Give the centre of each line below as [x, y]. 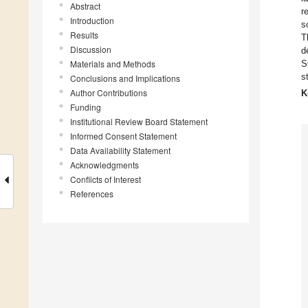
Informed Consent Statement [123, 136]
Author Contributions [109, 93]
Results [84, 35]
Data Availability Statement [120, 151]
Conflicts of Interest [106, 179]
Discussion [91, 49]
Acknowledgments [104, 165]
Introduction [92, 21]
